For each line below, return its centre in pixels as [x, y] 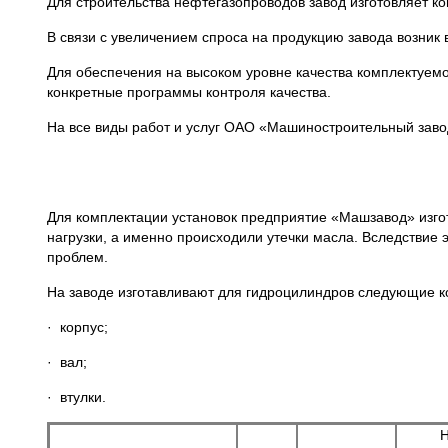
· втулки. [76, 397]
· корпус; [77, 327]
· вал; [67, 362]
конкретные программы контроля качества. [189, 92]
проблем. [77, 257]
